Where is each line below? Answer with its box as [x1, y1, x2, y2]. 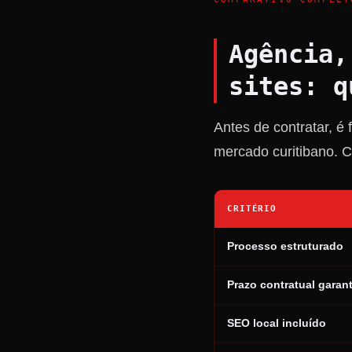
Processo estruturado [227, 240, 343, 252]
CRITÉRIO [227, 203, 277, 214]
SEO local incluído [227, 317, 326, 329]
